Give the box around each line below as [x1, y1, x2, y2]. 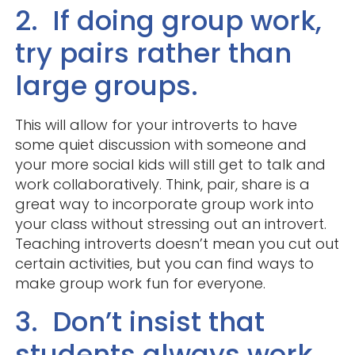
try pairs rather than [14, 34, 292, 73]
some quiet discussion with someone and [14, 135, 307, 155]
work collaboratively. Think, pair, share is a [14, 174, 310, 195]
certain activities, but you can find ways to [14, 254, 314, 274]
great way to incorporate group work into [14, 194, 314, 215]
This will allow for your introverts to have [14, 115, 297, 136]
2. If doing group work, [14, 2, 322, 40]
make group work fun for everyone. [14, 273, 265, 294]
